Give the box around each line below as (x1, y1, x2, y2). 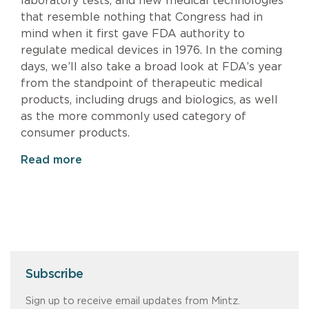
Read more (21, 154, 82, 166)
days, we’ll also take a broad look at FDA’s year (21, 61, 282, 72)
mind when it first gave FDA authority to (21, 28, 245, 39)
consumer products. (21, 127, 130, 139)
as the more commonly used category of (21, 110, 246, 122)
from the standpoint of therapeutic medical (21, 77, 263, 89)
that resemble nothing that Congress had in (21, 11, 263, 23)
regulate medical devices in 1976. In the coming (21, 44, 282, 56)
